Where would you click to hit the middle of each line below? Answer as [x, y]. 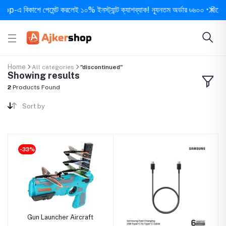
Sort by [33, 106]
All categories [53, 67]
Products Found [36, 88]
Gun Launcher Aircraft [61, 217]
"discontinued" [101, 67]
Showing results [44, 76]
